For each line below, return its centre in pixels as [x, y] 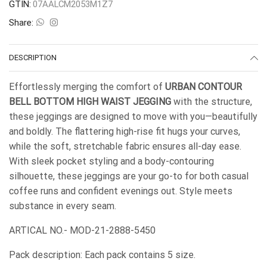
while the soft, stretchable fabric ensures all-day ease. [125, 147]
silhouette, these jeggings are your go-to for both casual [129, 176]
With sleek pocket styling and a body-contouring [111, 162]
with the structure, [212, 102]
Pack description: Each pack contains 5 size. [102, 255]
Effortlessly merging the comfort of [87, 87]
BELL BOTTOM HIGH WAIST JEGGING [90, 102]
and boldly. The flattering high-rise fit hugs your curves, [125, 132]
